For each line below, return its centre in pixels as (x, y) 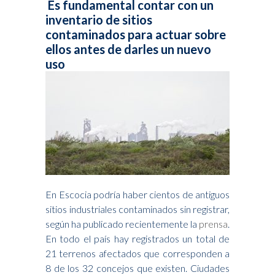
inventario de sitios (99, 19)
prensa (213, 223)
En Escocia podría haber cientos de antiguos (137, 194)
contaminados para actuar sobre (136, 34)
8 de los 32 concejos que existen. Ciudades (137, 268)
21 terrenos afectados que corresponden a (137, 253)
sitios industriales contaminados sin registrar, (137, 209)
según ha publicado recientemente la (122, 223)
